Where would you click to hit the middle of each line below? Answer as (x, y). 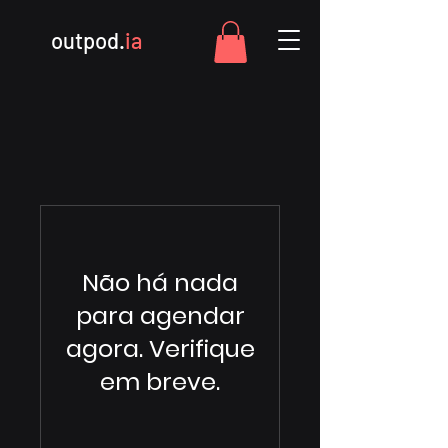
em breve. (160, 381)
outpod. (88, 40)
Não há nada (160, 282)
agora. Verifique (160, 348)
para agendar (160, 315)
